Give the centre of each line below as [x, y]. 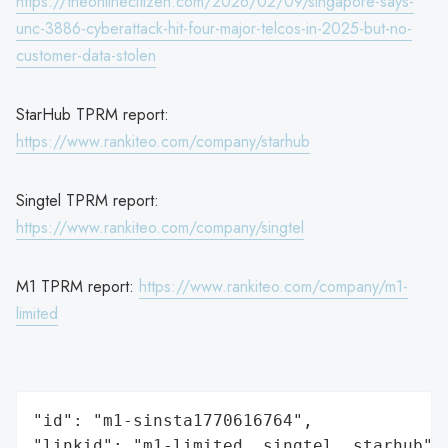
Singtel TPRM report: [87, 200]
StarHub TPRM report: [92, 114]
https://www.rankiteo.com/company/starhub [163, 141]
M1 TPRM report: [77, 286]
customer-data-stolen [86, 55]
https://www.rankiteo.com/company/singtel [160, 227]
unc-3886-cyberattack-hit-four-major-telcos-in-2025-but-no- [214, 28]
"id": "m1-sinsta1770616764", [173, 420]
